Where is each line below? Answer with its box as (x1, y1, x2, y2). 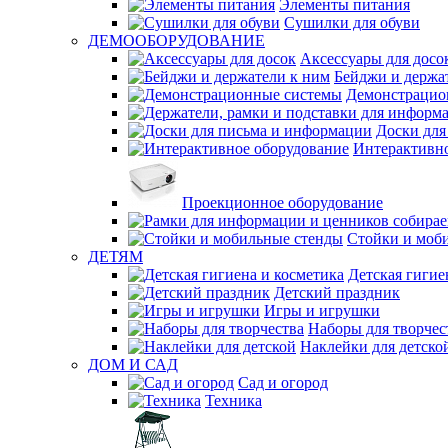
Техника (205, 392, 262, 409)
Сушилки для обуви (284, 14, 420, 31)
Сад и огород (238, 374, 328, 391)
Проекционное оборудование (182, 194, 383, 211)
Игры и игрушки (264, 302, 380, 319)
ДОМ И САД (88, 356, 178, 373)
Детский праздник (274, 284, 400, 301)
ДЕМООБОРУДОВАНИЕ (88, 32, 265, 49)
